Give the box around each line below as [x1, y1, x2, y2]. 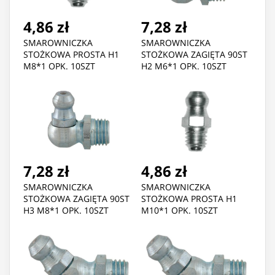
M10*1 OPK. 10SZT [141, 204, 218, 217]
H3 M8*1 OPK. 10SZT [23, 204, 109, 217]
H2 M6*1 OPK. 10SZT [141, 60, 227, 72]
